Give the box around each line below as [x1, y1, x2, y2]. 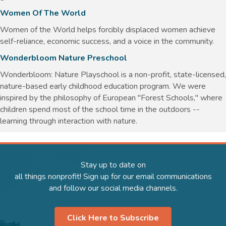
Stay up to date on [80, 159, 146, 171]
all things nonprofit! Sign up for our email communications [14, 171, 212, 182]
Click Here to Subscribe [67, 212, 159, 223]
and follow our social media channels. [48, 182, 178, 194]
